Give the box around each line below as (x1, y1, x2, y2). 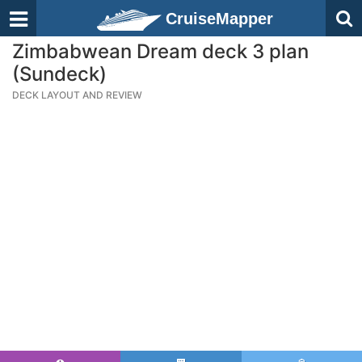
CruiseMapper (166, 10, 273, 27)
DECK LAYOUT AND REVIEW (12, 89, 142, 101)
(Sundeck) (12, 62, 107, 86)
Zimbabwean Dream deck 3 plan (12, 40, 309, 63)
